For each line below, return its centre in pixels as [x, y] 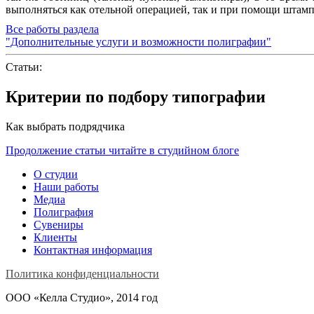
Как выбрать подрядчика [65, 126]
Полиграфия [63, 212]
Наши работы [66, 186]
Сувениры [59, 224]
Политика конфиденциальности [82, 273]
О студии [56, 174]
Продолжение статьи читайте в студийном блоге [122, 150]
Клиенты [55, 237]
